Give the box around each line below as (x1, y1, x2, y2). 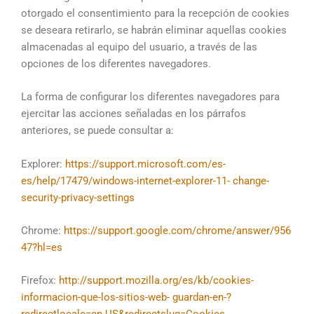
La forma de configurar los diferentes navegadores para (21, 90, 280, 104)
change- (233, 174, 269, 187)
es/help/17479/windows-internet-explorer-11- (21, 174, 230, 187)
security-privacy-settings (21, 191, 135, 204)
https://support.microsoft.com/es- (65, 157, 226, 170)
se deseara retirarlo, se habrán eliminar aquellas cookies (21, 23, 287, 36)
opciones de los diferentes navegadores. (21, 57, 211, 70)
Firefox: (21, 274, 59, 287)
